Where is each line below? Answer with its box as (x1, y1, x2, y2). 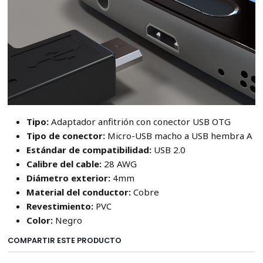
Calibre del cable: (26, 158, 104, 170)
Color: (26, 214, 55, 227)
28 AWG (103, 158, 137, 170)
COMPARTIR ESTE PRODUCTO (7, 235, 122, 246)
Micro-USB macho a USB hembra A (104, 130, 252, 142)
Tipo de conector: (26, 130, 105, 142)
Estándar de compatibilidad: (26, 144, 151, 156)
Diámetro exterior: (26, 172, 110, 184)
